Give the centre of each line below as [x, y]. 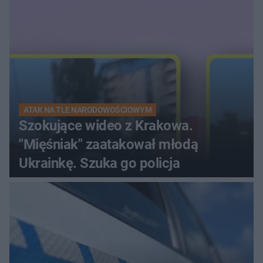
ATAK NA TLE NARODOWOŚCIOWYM [88, 110]
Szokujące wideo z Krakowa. [106, 126]
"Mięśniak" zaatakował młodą [109, 145]
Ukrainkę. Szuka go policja [100, 163]
